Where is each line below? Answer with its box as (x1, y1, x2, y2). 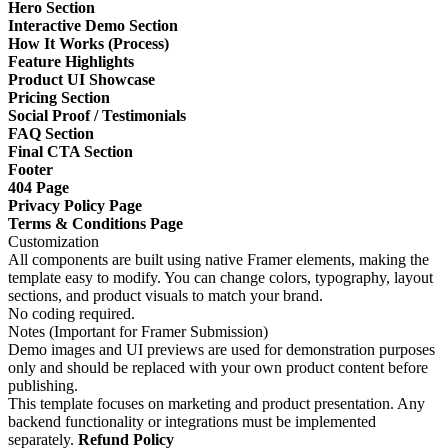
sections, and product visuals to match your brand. (8, 286, 323, 304)
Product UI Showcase (8, 70, 155, 88)
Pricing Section (8, 88, 110, 106)
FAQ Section (8, 124, 94, 142)
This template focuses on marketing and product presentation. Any (8, 394, 425, 412)
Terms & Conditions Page (8, 214, 183, 232)
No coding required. (8, 304, 135, 322)
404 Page (8, 178, 69, 196)
